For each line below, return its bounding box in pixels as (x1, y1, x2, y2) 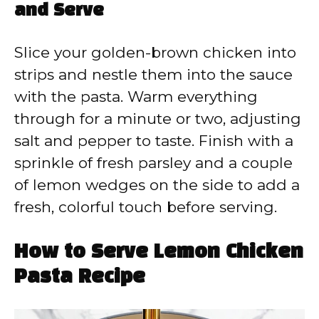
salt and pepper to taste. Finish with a (14, 131, 293, 150)
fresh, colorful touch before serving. (14, 197, 277, 216)
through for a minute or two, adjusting (14, 109, 301, 127)
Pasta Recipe (14, 268, 145, 287)
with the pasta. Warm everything (14, 87, 258, 105)
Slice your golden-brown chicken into (14, 43, 296, 61)
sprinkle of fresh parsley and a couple (14, 153, 293, 172)
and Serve (14, 3, 104, 19)
